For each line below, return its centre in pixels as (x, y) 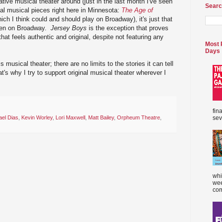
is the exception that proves (128, 28)
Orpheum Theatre (139, 118)
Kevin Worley (37, 118)
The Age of (137, 10)
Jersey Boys (69, 28)
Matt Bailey (101, 118)
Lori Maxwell (70, 118)
